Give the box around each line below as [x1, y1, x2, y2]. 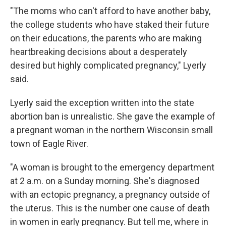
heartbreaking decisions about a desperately [10, 46, 187, 57]
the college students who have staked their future [10, 19, 209, 30]
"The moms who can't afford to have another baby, [10, 6, 210, 16]
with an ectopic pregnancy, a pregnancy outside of [10, 189, 210, 200]
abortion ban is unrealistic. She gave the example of [10, 111, 215, 122]
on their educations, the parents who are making [10, 33, 202, 43]
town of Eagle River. [10, 138, 88, 149]
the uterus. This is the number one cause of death [10, 203, 210, 213]
